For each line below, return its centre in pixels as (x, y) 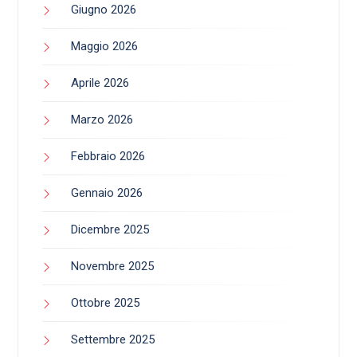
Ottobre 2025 (105, 303)
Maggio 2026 (104, 47)
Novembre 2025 (112, 267)
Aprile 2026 (100, 83)
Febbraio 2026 (108, 157)
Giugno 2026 (104, 10)
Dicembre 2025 (110, 230)
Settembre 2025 (113, 340)
